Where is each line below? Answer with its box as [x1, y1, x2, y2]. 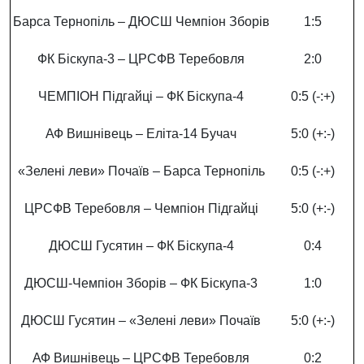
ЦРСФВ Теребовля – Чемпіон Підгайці [24, 201, 258, 216]
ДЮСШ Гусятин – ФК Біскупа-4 [48, 239, 234, 253]
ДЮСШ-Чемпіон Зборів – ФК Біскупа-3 [24, 276, 258, 291]
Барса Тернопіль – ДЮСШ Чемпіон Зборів [12, 15, 270, 29]
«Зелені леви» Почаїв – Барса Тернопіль [17, 164, 265, 179]
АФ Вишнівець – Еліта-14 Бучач [45, 127, 236, 141]
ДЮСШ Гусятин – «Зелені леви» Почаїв [21, 314, 261, 328]
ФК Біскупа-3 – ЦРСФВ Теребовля [37, 52, 245, 67]
